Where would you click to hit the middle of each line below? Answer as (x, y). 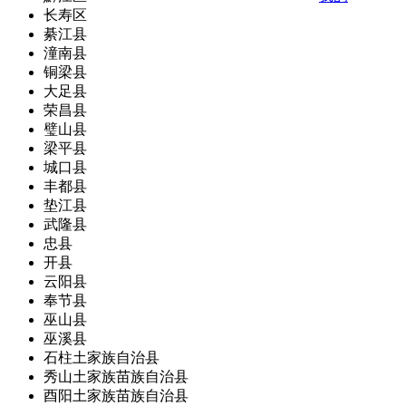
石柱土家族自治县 (101, 358)
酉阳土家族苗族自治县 (116, 396)
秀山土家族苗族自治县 (116, 377)
